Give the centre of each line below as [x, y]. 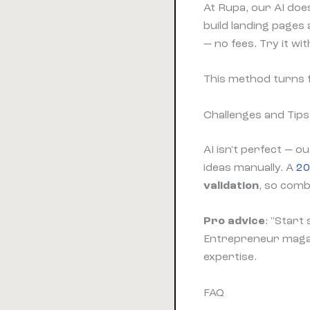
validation [231, 185]
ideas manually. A [250, 167]
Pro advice [234, 221]
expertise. [230, 257]
